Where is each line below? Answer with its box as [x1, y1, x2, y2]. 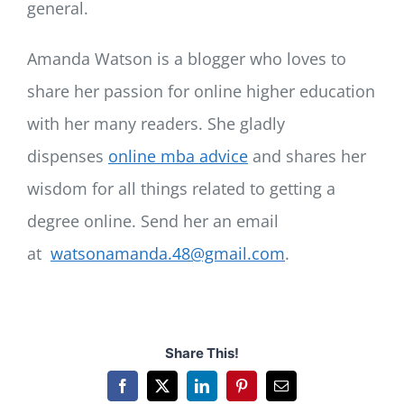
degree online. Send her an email [26, 209, 279, 232]
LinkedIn [200, 384, 253, 399]
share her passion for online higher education [26, 79, 375, 102]
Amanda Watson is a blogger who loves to [26, 47, 346, 69]
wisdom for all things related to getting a [26, 177, 335, 199]
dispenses [26, 144, 108, 167]
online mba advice [107, 144, 248, 167]
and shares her [247, 144, 366, 167]
